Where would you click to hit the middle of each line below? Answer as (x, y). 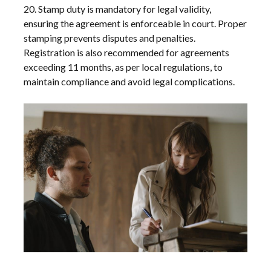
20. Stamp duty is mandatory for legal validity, (118, 8)
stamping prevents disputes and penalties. (110, 38)
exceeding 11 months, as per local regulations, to (123, 67)
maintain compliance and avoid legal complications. (129, 81)
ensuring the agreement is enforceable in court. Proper (135, 23)
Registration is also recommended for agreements (127, 52)
